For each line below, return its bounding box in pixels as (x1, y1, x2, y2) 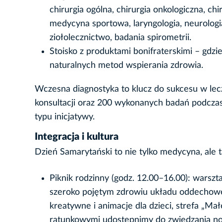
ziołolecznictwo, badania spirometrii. (50, 33, 191, 42)
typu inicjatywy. (35, 112, 95, 121)
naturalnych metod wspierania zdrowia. (50, 60, 203, 70)
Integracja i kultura (35, 131, 118, 142)
